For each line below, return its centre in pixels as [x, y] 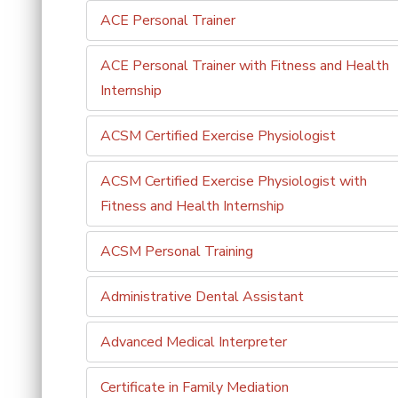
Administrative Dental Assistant [202, 297]
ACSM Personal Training [177, 251]
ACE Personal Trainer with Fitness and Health [245, 66]
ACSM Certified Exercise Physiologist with [234, 181]
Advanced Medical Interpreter [194, 342]
